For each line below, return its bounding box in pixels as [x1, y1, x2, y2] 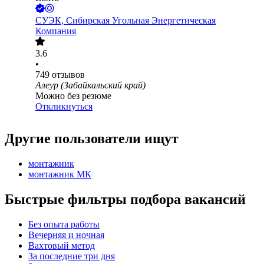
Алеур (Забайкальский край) [35, 80, 146, 91]
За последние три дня [28, 251, 115, 262]
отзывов [52, 70, 85, 80]
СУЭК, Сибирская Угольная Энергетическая [35, 15, 216, 26]
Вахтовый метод [28, 240, 95, 251]
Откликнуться [35, 101, 93, 112]
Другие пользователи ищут [5, 131, 179, 147]
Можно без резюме [35, 91, 111, 101]
